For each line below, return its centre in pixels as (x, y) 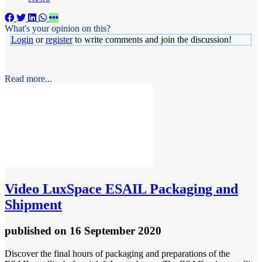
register (59, 40)
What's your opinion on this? (58, 29)
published (30, 231)
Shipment (33, 205)
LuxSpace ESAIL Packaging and (139, 189)
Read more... (28, 79)
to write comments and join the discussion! (152, 40)
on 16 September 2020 (108, 231)
